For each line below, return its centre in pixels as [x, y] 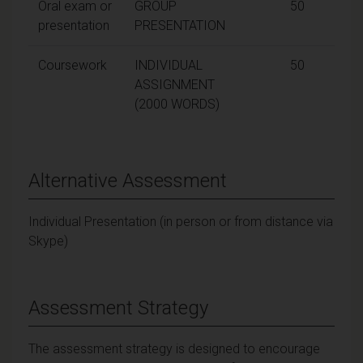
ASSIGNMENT [175, 84]
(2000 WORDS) [177, 104]
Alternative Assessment [128, 180]
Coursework [73, 65]
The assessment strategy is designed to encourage [174, 348]
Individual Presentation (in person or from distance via [181, 221]
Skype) [48, 241]
